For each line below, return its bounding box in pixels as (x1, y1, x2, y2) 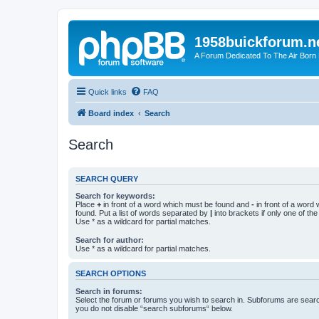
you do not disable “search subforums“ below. (75, 303, 233, 313)
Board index (88, 108, 134, 117)
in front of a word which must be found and (101, 200, 251, 209)
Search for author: (75, 236, 144, 245)
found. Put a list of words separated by (75, 209, 210, 217)
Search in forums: (75, 286, 142, 296)
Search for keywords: (75, 192, 155, 200)
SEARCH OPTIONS (75, 269, 146, 278)
